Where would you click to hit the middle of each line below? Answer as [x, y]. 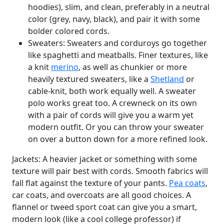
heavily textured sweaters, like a [89, 79]
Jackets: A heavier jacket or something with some [104, 159]
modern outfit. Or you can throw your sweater [116, 127]
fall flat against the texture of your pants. [90, 183]
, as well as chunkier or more [133, 67]
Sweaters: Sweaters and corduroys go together [117, 43]
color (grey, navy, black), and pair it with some [114, 19]
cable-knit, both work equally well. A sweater [112, 91]
